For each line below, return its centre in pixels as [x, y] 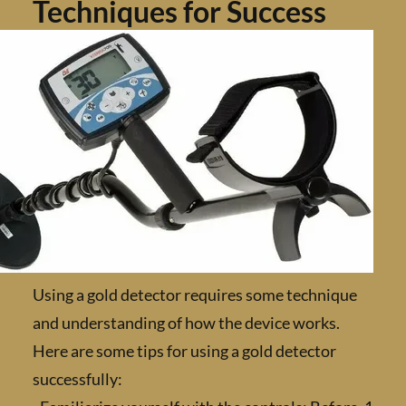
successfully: [139, 379]
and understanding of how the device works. [248, 323]
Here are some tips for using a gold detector [246, 351]
